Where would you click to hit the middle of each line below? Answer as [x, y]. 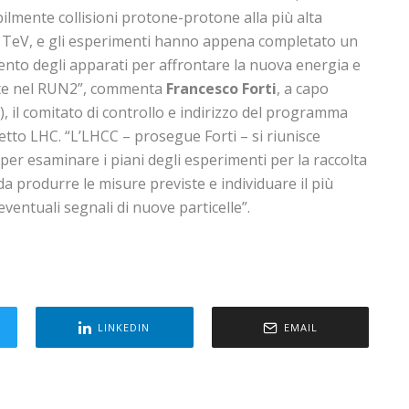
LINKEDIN [124, 327]
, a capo [303, 89]
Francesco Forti [221, 89]
